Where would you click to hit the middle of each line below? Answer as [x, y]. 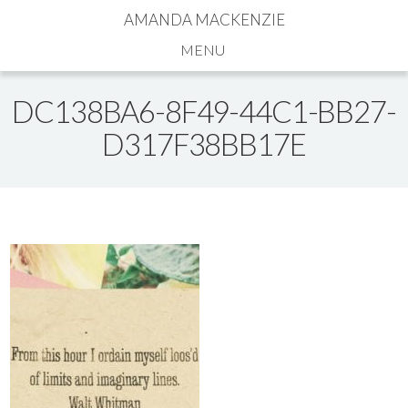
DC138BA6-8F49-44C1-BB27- [204, 111]
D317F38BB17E [204, 143]
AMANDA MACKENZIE [204, 20]
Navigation [275, 46]
